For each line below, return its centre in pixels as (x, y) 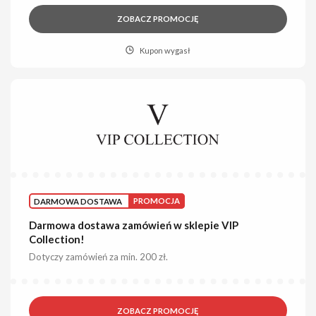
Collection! (57, 239)
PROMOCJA (157, 201)
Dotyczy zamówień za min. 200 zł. (99, 257)
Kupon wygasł (165, 50)
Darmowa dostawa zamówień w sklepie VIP (134, 225)
